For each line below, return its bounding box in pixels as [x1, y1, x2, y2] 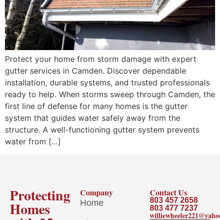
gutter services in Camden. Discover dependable [5, 66, 186, 76]
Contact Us [150, 187, 188, 198]
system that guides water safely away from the [5, 113, 180, 123]
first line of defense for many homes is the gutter [5, 101, 188, 111]
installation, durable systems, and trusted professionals [5, 78, 210, 87]
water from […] [5, 137, 61, 146]
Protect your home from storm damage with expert [5, 54, 196, 64]
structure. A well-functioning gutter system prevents [5, 125, 199, 135]
